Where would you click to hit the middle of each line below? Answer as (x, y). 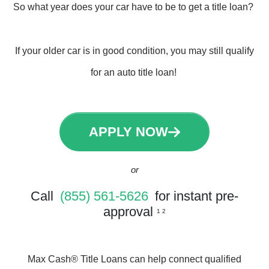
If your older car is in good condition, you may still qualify (134, 51)
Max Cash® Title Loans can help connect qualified (134, 259)
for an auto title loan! (134, 72)
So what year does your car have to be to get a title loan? (134, 7)
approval (130, 212)
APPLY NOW (129, 132)
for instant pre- (195, 196)
